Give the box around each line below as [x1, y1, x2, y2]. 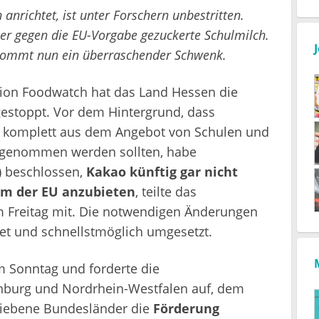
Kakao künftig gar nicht [85, 162, 238, 180]
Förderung [152, 299, 219, 317]
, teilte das [135, 182, 197, 200]
